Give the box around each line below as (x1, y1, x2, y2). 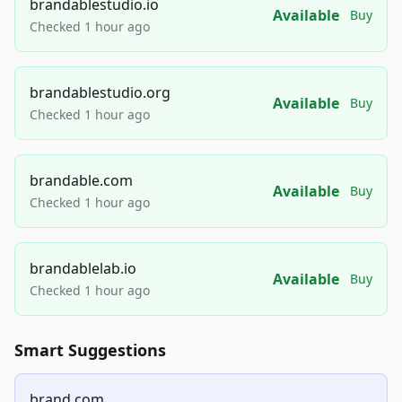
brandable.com (30, 170, 133, 191)
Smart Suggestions (14, 339, 166, 362)
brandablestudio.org (30, 83, 170, 103)
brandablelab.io (30, 258, 136, 279)
